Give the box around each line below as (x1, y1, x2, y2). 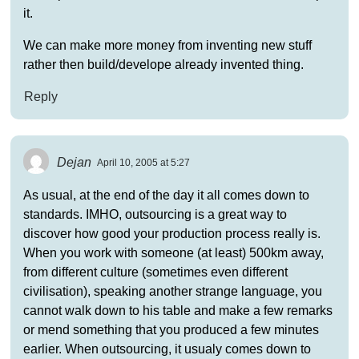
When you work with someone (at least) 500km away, (22, 245, 324, 260)
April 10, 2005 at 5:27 (97, 157, 191, 169)
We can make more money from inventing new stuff (22, 38, 312, 52)
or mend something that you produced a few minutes (22, 322, 319, 337)
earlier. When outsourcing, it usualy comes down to (22, 341, 311, 356)
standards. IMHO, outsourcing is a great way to (22, 207, 287, 221)
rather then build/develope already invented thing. (22, 57, 304, 71)
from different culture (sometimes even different (22, 264, 288, 279)
